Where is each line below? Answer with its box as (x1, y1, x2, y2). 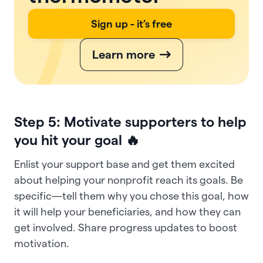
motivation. (14, 237, 69, 249)
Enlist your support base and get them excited (14, 158, 235, 170)
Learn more (92, 48, 155, 61)
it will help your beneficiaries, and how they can (14, 205, 241, 217)
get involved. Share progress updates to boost (14, 221, 237, 233)
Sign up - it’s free (91, 18, 172, 29)
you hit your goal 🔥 (14, 131, 140, 148)
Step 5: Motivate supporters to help (14, 113, 247, 130)
